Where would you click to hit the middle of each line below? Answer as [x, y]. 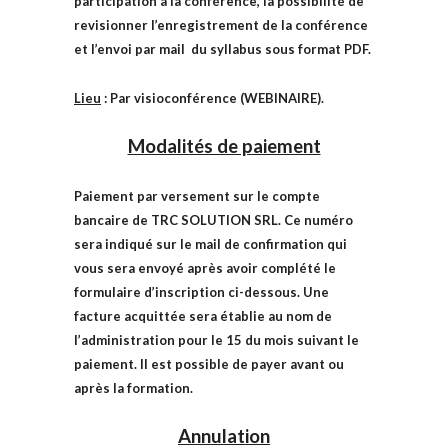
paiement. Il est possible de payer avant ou [209, 364]
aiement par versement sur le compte [201, 196]
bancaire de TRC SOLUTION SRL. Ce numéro [213, 220]
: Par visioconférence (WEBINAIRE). [212, 98]
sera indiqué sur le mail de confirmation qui [210, 244]
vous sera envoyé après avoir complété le [205, 268]
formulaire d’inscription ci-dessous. [188, 292]
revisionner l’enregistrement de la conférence [221, 25]
